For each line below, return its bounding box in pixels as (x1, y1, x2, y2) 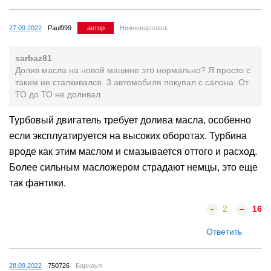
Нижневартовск (120, 24, 168, 32)
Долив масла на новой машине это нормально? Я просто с (15, 65, 250, 76)
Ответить (206, 227, 242, 237)
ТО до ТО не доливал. (15, 90, 103, 100)
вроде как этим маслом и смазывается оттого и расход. (9, 146, 257, 157)
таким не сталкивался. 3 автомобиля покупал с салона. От (15, 77, 249, 88)
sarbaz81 (15, 53, 52, 64)
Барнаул (76, 262, 102, 270)
